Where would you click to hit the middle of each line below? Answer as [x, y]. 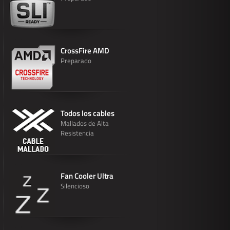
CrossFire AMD [85, 51]
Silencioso [75, 186]
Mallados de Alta [85, 123]
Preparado [76, 61]
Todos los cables [88, 113]
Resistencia [77, 133]
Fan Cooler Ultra [87, 176]
